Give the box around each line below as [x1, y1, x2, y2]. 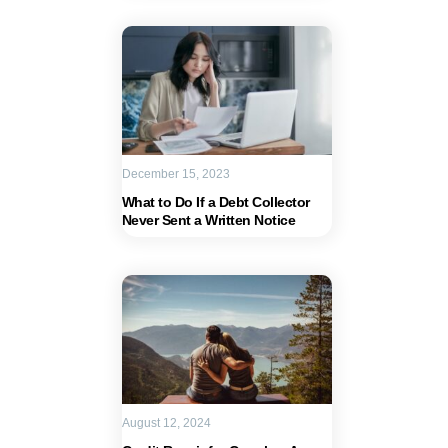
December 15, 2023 [121, 167, 230, 181]
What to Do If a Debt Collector [121, 194, 310, 210]
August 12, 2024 [121, 416, 211, 430]
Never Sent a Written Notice [121, 212, 295, 228]
